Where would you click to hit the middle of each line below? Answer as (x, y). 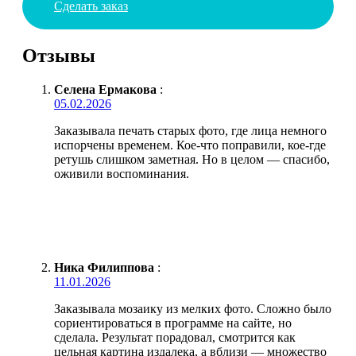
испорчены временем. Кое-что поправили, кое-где (190, 145)
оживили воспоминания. (122, 173)
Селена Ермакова (105, 89)
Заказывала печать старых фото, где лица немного (190, 130)
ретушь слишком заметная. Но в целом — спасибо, (192, 159)
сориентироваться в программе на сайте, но (173, 323)
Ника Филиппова (104, 267)
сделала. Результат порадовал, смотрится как (175, 337)
